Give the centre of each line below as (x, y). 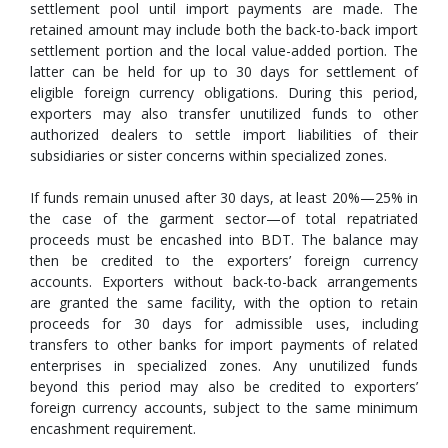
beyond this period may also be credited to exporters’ (224, 386)
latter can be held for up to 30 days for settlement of (224, 71)
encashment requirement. (113, 428)
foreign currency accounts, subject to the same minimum (224, 407)
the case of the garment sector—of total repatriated (224, 218)
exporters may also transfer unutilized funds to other (224, 113)
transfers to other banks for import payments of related (224, 344)
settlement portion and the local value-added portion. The (224, 50)
